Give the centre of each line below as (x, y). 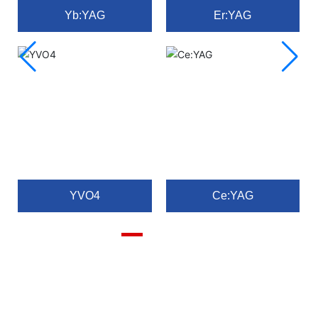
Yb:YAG (85, 15)
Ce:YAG (232, 196)
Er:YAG (233, 15)
